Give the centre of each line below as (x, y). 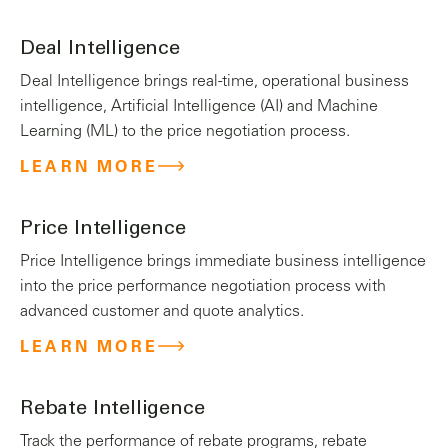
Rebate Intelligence (112, 410)
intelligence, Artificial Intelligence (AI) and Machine (199, 107)
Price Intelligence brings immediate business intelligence (223, 262)
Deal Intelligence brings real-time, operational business (214, 82)
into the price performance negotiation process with (203, 287)
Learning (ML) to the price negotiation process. (185, 132)
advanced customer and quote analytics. (162, 312)
